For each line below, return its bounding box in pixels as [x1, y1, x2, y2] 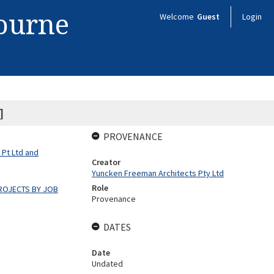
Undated [91, 258, 123, 269]
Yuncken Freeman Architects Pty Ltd [91, 168, 224, 179]
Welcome [160, 11, 196, 22]
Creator [91, 157, 120, 168]
